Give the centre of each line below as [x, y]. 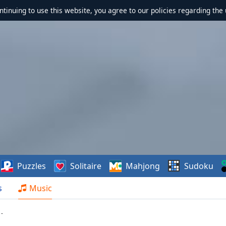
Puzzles [32, 166]
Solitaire [86, 166]
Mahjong [143, 166]
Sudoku [199, 166]
